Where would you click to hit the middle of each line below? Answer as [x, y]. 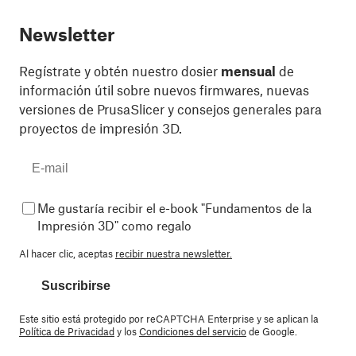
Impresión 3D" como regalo [114, 226]
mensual [248, 71]
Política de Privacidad [67, 332]
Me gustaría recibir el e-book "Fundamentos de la [174, 208]
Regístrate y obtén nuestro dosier [120, 71]
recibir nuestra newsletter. [174, 254]
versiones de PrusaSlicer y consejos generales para [170, 109]
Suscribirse [76, 286]
